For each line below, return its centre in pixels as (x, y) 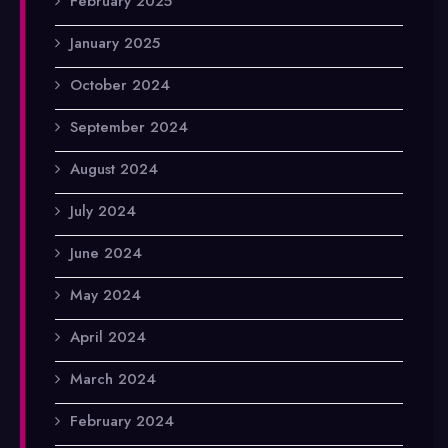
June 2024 (106, 252)
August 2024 (114, 168)
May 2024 (105, 294)
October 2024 (120, 84)
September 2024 (129, 126)
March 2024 (113, 378)
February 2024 (122, 420)
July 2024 (103, 210)
